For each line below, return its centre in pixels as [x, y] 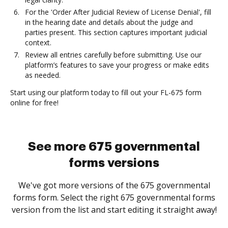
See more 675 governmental [114, 147]
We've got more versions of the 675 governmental [114, 185]
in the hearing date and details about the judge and [109, 22]
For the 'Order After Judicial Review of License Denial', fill [118, 12]
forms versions [114, 163]
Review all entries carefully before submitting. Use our [113, 55]
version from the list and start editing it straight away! [114, 210]
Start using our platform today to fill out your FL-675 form [106, 92]
